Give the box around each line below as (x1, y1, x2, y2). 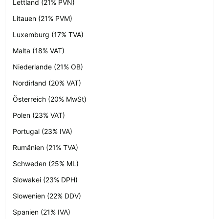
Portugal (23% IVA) (13, 127, 72, 136)
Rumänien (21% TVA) (13, 143, 78, 152)
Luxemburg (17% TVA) (13, 30, 84, 39)
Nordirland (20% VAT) (13, 79, 81, 88)
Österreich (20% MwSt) (13, 95, 87, 104)
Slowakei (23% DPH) (13, 175, 78, 184)
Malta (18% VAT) (13, 46, 65, 55)
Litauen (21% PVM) (13, 14, 72, 23)
